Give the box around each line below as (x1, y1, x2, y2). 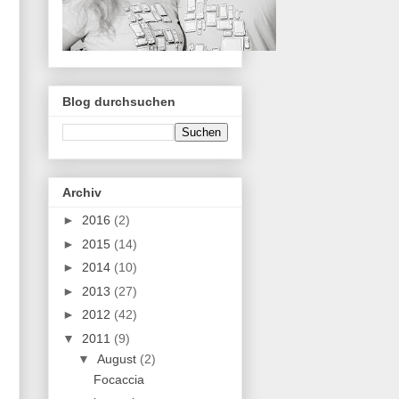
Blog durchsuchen (62, 94, 175, 109)
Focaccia (93, 371, 144, 387)
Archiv (62, 185, 102, 200)
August (96, 351, 140, 366)
